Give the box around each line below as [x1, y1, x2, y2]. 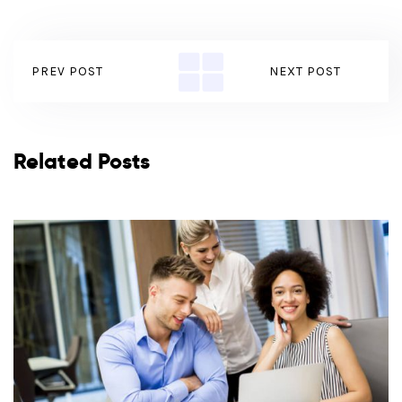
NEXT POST [268, 64, 341, 80]
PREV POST [31, 64, 103, 80]
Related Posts [13, 147, 151, 176]
